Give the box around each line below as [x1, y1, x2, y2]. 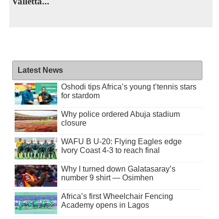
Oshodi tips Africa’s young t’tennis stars [61, 82, 197, 91]
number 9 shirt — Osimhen [61, 173, 153, 182]
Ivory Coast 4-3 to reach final [61, 146, 160, 154]
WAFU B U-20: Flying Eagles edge [61, 137, 182, 146]
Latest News [17, 66, 63, 74]
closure [61, 118, 87, 127]
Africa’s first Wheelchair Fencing [61, 192, 173, 200]
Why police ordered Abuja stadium [61, 109, 180, 118]
